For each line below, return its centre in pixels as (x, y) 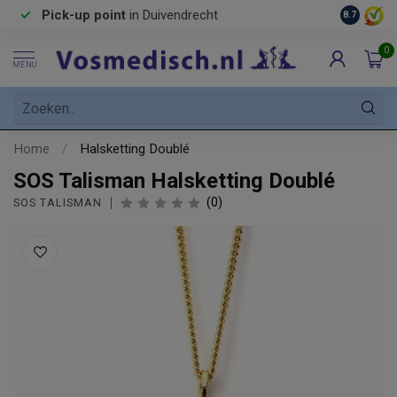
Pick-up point (84, 15)
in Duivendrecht (172, 15)
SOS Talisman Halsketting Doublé (174, 181)
